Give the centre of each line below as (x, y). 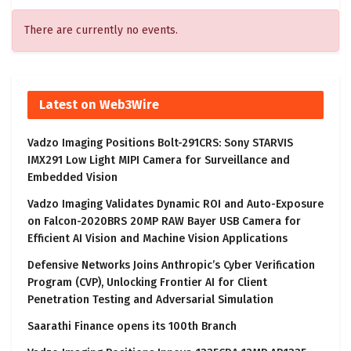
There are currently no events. (101, 31)
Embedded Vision (72, 178)
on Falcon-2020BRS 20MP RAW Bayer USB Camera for (164, 222)
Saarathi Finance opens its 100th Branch (132, 327)
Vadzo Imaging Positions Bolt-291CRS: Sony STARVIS (160, 143)
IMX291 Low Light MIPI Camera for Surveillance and (159, 161)
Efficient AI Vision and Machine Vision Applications (157, 239)
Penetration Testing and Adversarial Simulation (150, 300)
